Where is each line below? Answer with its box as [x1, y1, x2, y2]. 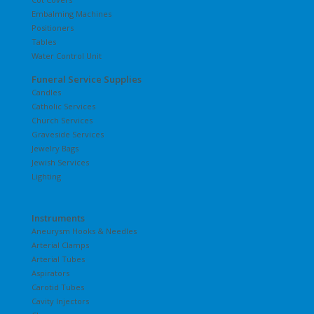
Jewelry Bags [32, 142, 78, 153]
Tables [32, 36, 56, 47]
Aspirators [32, 267, 69, 278]
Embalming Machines [32, 8, 111, 19]
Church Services [32, 114, 93, 125]
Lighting [32, 170, 61, 182]
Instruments [32, 211, 85, 224]
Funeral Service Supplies [32, 72, 142, 86]
